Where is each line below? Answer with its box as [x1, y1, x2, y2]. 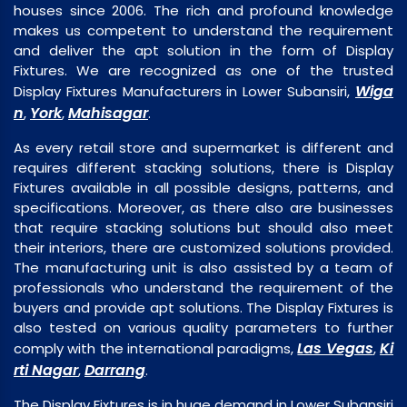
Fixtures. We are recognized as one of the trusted [14, 61, 393, 80]
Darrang [84, 360, 145, 381]
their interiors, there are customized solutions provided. [14, 238, 393, 257]
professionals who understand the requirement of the [14, 278, 393, 297]
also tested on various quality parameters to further [14, 318, 393, 337]
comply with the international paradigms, [14, 339, 298, 358]
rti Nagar [14, 360, 78, 381]
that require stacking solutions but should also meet [14, 218, 393, 237]
